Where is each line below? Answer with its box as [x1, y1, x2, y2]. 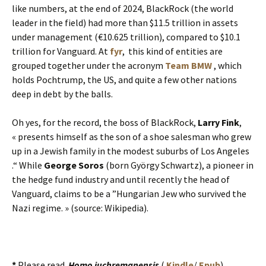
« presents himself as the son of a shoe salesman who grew [12, 130, 251, 142]
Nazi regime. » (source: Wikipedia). [12, 201, 148, 214]
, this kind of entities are [122, 45, 223, 57]
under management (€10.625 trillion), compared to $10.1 [12, 30, 240, 43]
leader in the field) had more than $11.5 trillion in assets [12, 16, 238, 28]
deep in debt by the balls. [12, 87, 113, 100]
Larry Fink [198, 116, 239, 128]
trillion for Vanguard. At [12, 45, 110, 57]
